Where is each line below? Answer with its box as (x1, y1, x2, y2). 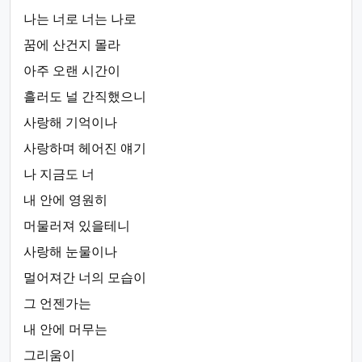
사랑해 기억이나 (23, 116, 117, 129)
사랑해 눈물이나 (23, 245, 117, 259)
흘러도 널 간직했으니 (23, 90, 146, 103)
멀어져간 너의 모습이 (23, 271, 146, 284)
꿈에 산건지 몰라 (23, 38, 120, 52)
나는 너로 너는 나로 (23, 12, 137, 26)
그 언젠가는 (23, 297, 91, 310)
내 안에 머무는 (23, 322, 107, 336)
